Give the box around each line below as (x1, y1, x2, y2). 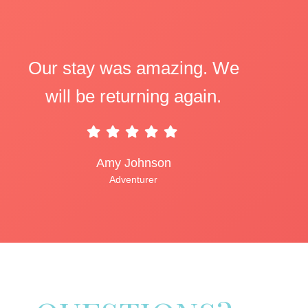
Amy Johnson (96, 156, 171, 170)
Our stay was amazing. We (27, 58, 239, 78)
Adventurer (109, 174, 157, 185)
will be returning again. (45, 86, 221, 107)
